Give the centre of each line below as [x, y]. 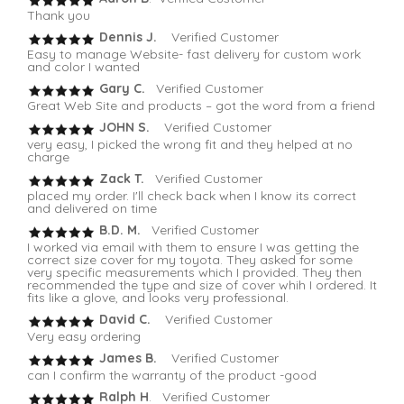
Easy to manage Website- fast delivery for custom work [194, 55]
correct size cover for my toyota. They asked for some [190, 260]
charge [48, 157]
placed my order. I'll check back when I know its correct [192, 196]
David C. [123, 320]
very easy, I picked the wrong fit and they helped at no [190, 145]
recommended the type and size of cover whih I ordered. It [202, 285]
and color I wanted [83, 67]
